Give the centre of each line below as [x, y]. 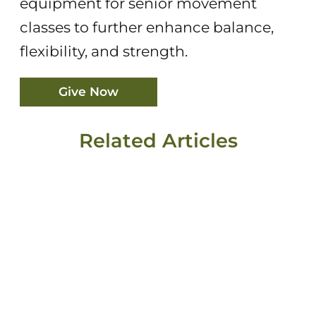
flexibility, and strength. [103, 51]
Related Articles [158, 141]
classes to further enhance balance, [146, 27]
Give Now [88, 92]
